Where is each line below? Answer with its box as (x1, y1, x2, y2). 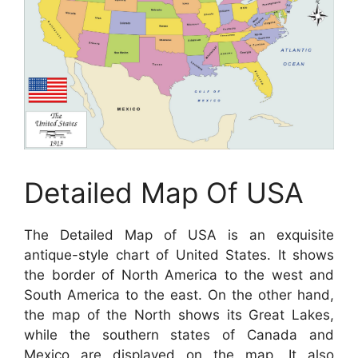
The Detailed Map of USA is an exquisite (24, 226, 334, 243)
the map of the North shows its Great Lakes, (24, 306, 334, 323)
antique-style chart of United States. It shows (24, 246, 334, 263)
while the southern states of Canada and (24, 326, 334, 343)
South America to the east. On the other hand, (24, 286, 334, 303)
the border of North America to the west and (24, 266, 334, 283)
